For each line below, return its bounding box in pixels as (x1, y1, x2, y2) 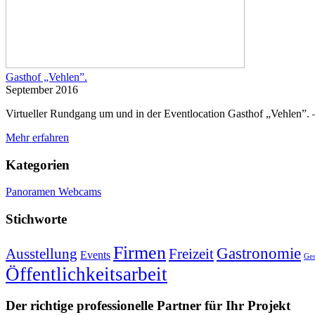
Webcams (58, 186, 101, 198)
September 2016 (6, 83, 78, 96)
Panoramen (6, 186, 58, 198)
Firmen (113, 242, 166, 263)
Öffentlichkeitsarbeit (6, 263, 167, 285)
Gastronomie (217, 244, 301, 262)
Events (80, 248, 110, 262)
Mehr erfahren (6, 131, 69, 143)
